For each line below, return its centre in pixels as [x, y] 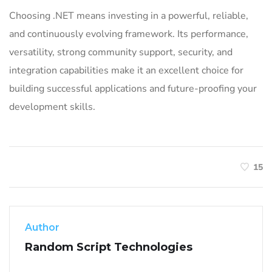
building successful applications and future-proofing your [133, 89]
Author [42, 227]
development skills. [52, 107]
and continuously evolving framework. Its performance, [129, 34]
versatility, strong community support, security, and [121, 52]
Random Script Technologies [109, 247]
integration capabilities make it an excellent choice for [126, 70]
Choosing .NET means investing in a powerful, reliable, [129, 16]
